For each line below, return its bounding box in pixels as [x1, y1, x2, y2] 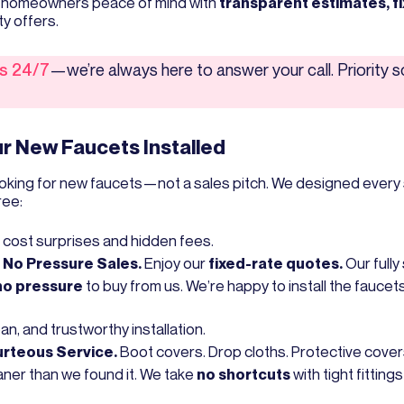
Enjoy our [142, 254, 209, 273]
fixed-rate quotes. [208, 254, 344, 273]
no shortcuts [197, 364, 291, 383]
